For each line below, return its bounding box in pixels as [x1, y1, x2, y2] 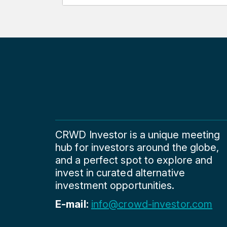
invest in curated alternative [55, 167, 185, 179]
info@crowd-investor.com [91, 198, 213, 210]
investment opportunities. [55, 179, 175, 192]
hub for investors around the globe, [55, 141, 219, 154]
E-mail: [55, 198, 91, 210]
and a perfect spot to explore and [55, 154, 213, 167]
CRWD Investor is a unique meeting [55, 129, 220, 141]
